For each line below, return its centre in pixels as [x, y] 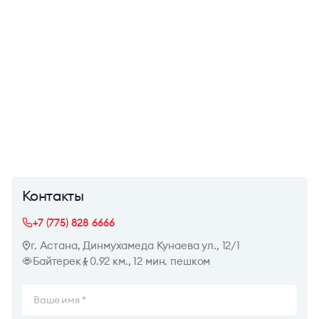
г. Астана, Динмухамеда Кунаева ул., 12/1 [135, 245]
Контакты [53, 195]
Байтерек [57, 261]
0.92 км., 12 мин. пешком [150, 261]
